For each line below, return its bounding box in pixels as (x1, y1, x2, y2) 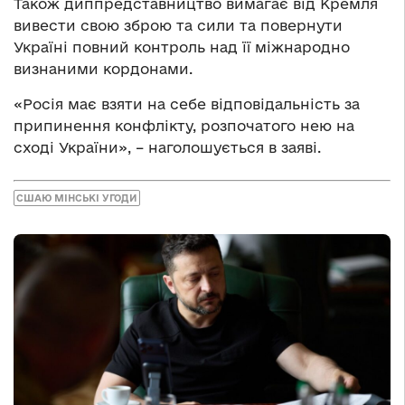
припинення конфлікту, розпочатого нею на (14, 118, 354, 135)
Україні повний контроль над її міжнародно (14, 39, 350, 56)
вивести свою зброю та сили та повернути (14, 17, 343, 34)
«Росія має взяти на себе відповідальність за (14, 96, 360, 113)
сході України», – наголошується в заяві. (14, 139, 321, 156)
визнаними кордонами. (14, 61, 193, 78)
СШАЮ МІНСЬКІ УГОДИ (16, 192, 137, 203)
